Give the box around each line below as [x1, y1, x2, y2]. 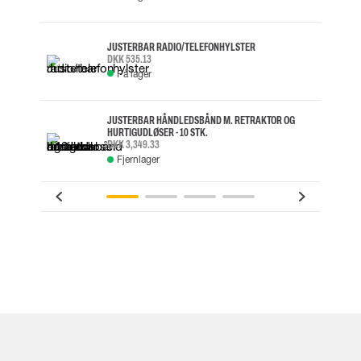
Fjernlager [117, 153, 160, 165]
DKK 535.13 [107, 52, 151, 65]
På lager [117, 67, 151, 80]
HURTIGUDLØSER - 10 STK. [107, 127, 208, 139]
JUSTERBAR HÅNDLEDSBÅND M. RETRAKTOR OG [107, 114, 295, 127]
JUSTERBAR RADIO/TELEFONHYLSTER [107, 40, 255, 53]
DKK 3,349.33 [107, 139, 160, 151]
